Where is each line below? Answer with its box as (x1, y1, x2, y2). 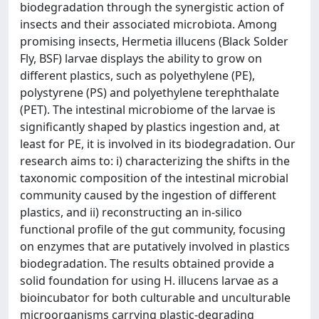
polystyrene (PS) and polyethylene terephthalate (20, 85, 279, 100)
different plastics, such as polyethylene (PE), (20, 68, 255, 83)
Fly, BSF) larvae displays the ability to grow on (20, 51, 262, 66)
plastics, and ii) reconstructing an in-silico (20, 204, 242, 220)
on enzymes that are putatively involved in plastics (20, 239, 290, 254)
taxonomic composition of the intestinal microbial (20, 170, 288, 186)
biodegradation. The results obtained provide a (20, 256, 274, 271)
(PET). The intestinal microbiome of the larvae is (20, 102, 276, 117)
